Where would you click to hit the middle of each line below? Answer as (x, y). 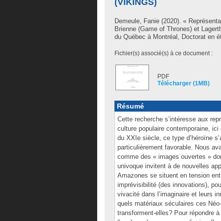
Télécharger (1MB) (184, 83)
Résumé (130, 106)
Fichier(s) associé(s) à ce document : (164, 53)
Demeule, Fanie (137, 21)
